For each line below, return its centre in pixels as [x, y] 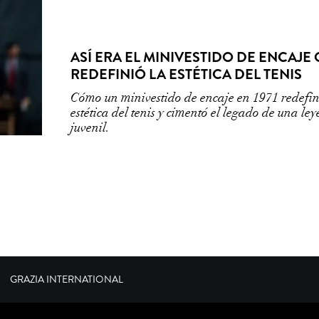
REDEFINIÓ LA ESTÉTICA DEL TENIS [186, 75]
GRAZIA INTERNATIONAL [67, 279]
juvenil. [90, 128]
